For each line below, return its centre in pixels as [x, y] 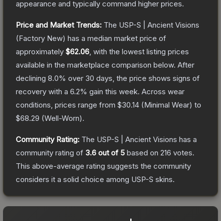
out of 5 [110, 152]
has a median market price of [116, 38]
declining [32, 78]
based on [143, 152]
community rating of [51, 152]
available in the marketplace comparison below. [96, 65]
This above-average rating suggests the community [103, 166]
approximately [41, 51]
